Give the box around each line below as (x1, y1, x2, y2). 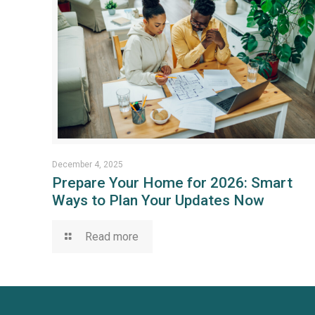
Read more (84, 230, 139, 244)
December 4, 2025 (52, 160, 124, 170)
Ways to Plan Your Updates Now (52, 192, 265, 210)
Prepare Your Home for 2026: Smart (52, 174, 293, 192)
